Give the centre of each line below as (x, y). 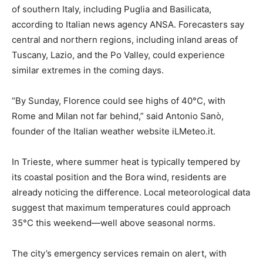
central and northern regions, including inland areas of (125, 40)
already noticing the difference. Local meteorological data (131, 192)
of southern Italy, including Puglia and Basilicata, (112, 9)
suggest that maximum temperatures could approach (121, 208)
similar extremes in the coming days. (88, 70)
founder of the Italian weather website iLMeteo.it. (114, 131)
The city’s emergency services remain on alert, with (119, 253)
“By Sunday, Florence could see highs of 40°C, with (119, 101)
